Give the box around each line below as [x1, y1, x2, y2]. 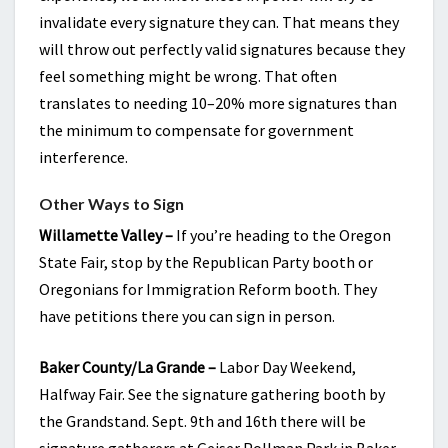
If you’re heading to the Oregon [173, 225, 391, 245]
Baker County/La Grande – [39, 357, 216, 377]
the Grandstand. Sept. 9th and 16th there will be [39, 411, 366, 431]
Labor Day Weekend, [216, 357, 356, 377]
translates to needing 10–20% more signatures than [39, 93, 397, 113]
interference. [39, 147, 128, 167]
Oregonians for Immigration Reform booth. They [39, 279, 377, 299]
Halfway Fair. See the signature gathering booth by [39, 384, 385, 404]
